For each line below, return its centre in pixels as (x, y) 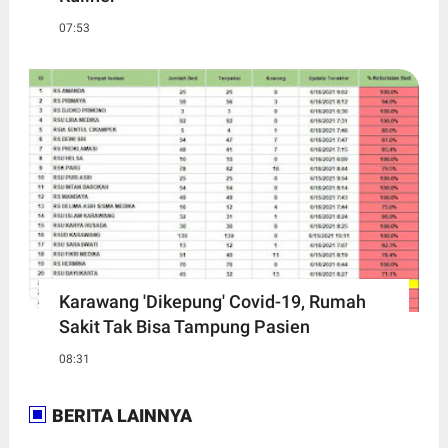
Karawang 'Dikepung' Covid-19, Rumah (212, 302)
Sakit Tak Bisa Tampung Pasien (184, 327)
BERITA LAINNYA (119, 416)
